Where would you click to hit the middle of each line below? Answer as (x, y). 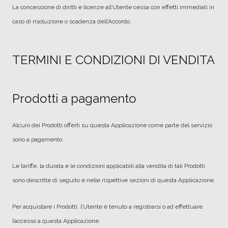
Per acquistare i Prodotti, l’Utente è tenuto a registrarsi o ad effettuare (107, 207)
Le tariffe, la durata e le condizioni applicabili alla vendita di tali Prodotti (109, 166)
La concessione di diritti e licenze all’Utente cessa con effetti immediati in (113, 7)
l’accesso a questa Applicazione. (56, 221)
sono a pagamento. (38, 139)
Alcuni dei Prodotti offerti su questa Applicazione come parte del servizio (112, 125)
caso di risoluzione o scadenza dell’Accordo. (72, 21)
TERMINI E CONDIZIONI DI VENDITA (113, 60)
